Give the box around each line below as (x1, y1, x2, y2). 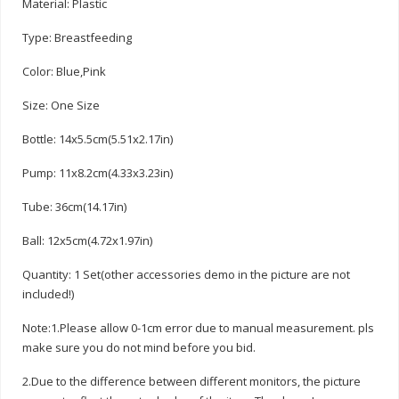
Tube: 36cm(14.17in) (22, 198, 126, 215)
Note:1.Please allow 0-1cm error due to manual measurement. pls (22, 319, 374, 336)
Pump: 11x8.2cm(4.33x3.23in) (22, 164, 173, 181)
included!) (22, 285, 74, 302)
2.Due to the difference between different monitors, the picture (22, 372, 361, 389)
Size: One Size (22, 96, 100, 113)
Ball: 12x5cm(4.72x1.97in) (22, 232, 152, 248)
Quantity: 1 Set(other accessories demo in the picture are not (22, 265, 350, 282)
